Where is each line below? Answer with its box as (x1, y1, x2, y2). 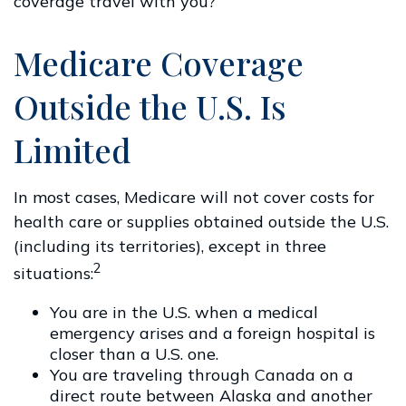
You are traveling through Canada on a (50, 364, 353, 385)
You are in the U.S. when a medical (50, 302, 318, 323)
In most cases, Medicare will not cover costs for (14, 187, 374, 208)
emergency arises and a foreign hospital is (50, 323, 375, 343)
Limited (14, 128, 130, 171)
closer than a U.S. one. (50, 343, 218, 364)
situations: (14, 263, 93, 284)
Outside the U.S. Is (14, 84, 286, 128)
